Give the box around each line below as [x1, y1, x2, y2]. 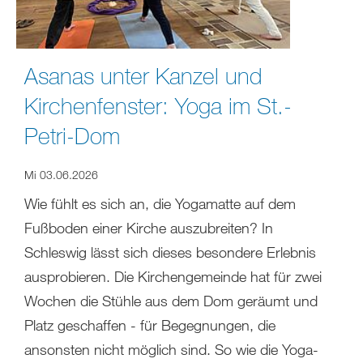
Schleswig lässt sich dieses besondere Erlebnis [24, 243, 316, 262]
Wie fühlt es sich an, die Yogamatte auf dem [24, 194, 296, 213]
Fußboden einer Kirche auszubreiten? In [24, 219, 273, 237]
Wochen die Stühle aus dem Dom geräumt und [24, 292, 318, 310]
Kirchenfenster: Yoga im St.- [24, 92, 292, 120]
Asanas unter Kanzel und [24, 62, 263, 90]
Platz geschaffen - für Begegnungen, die [24, 316, 275, 335]
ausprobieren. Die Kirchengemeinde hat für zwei [24, 267, 322, 286]
